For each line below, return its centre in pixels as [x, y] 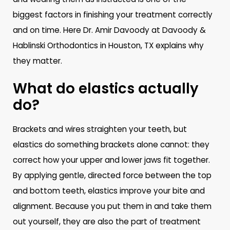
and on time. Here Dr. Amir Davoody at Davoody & [110, 30]
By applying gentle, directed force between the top [112, 175]
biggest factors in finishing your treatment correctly [113, 15]
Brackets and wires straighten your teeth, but [100, 129]
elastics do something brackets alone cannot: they [111, 144]
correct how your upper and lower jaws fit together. [112, 160]
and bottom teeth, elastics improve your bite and [109, 190]
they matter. [38, 61]
